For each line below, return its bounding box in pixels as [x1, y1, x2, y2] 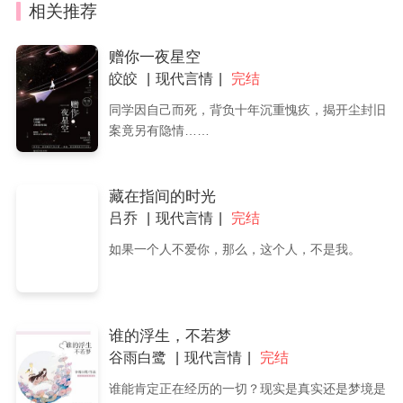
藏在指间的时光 [108, 188, 216, 206]
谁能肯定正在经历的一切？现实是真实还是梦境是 [108, 381, 386, 397]
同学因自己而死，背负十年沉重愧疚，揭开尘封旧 [108, 102, 386, 117]
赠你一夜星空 [108, 48, 201, 66]
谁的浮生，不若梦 [108, 327, 231, 345]
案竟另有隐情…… [108, 122, 210, 138]
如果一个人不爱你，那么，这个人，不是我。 [108, 242, 361, 257]
